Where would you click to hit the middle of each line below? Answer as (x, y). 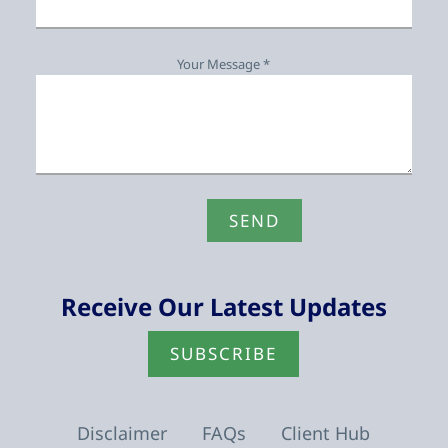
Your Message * (224, 64)
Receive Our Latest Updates (223, 307)
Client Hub (326, 433)
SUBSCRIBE (224, 354)
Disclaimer (122, 433)
